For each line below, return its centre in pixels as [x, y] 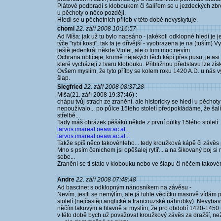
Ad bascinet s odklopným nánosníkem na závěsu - [124, 187]
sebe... [66, 157]
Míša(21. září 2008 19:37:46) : [97, 95]
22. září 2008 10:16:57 [106, 29]
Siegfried [70, 87]
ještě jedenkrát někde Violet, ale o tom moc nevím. [124, 50]
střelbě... [69, 115]
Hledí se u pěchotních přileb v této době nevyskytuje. [128, 20]
